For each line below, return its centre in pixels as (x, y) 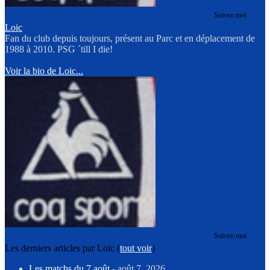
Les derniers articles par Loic (61, 248)
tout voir (136, 248)
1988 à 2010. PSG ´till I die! (59, 49)
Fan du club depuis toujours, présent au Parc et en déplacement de (130, 38)
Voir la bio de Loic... (44, 71)
